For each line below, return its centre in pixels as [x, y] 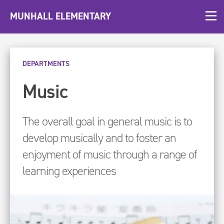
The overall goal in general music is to [107, 121]
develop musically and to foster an [99, 138]
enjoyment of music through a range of [110, 154]
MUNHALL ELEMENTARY [60, 16]
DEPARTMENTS [46, 63]
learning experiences [69, 171]
